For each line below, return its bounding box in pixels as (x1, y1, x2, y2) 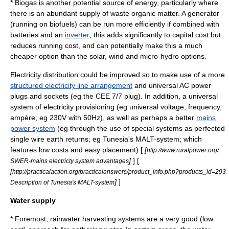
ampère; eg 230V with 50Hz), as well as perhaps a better (10, 113, 196, 122)
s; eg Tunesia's (85, 135, 135, 143)
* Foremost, (10, 215, 50, 223)
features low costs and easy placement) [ (10, 146, 143, 154)
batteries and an (10, 31, 65, 39)
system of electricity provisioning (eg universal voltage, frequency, (10, 103, 222, 111)
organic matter (131, 9, 178, 17)
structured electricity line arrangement (10, 81, 132, 89)
